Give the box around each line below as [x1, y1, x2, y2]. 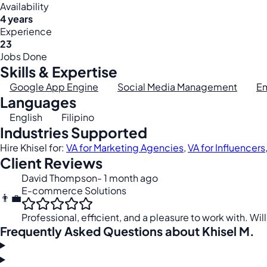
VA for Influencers [188, 141, 265, 154]
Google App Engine [10, 80, 98, 93]
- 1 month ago [97, 172, 158, 184]
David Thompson [21, 172, 97, 184]
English [10, 111, 42, 123]
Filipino [61, 111, 94, 123]
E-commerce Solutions [21, 184, 126, 197]
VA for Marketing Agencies [66, 141, 184, 154]
